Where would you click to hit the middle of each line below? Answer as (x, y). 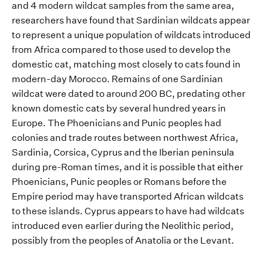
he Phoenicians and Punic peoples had (138, 123)
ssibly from (47, 241)
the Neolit (165, 226)
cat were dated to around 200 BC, (103, 94)
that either (219, 167)
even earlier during (102, 226)
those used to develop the (175, 50)
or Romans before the (180, 182)
